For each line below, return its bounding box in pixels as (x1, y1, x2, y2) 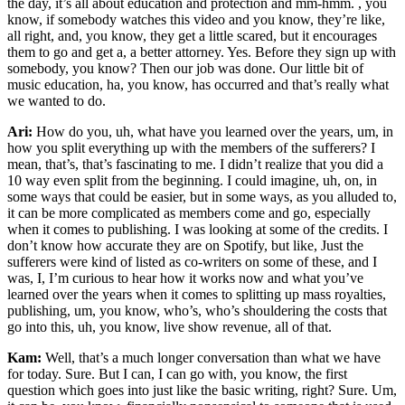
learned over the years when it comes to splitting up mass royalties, (7, 287, 386, 303)
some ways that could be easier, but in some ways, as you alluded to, (7, 189, 397, 205)
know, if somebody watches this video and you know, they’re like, (7, 12, 385, 28)
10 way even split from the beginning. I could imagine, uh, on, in (7, 173, 377, 189)
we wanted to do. (7, 93, 106, 109)
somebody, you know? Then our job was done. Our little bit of (7, 61, 363, 77)
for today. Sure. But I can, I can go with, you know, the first (7, 366, 347, 382)
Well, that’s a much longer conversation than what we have (42, 350, 381, 366)
